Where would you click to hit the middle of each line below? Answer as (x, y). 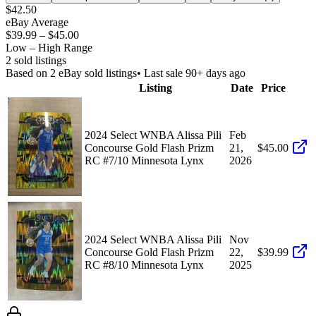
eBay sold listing (94, 73)
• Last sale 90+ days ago (191, 73)
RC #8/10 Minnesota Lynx (144, 265)
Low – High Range (49, 47)
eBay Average (37, 22)
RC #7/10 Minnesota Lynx (144, 160)
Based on (28, 73)
